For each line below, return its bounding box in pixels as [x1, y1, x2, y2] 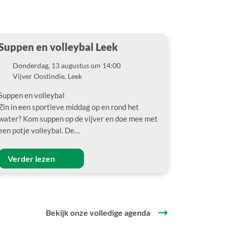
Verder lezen [8, 154, 56, 163]
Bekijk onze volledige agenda [46, 208, 150, 218]
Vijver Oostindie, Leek [13, 72, 82, 80]
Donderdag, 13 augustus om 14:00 [13, 61, 121, 70]
